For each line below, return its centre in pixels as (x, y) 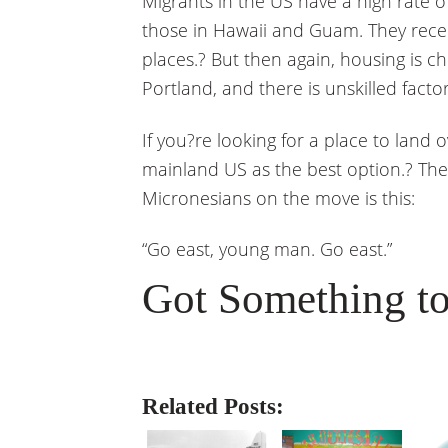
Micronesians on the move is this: (278, 197)
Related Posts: (213, 407)
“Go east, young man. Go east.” (267, 249)
